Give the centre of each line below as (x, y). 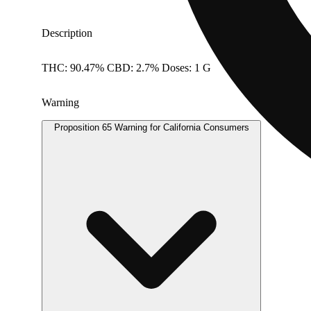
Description (67, 33)
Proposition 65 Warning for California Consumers (151, 127)
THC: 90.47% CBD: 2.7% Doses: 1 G (126, 67)
